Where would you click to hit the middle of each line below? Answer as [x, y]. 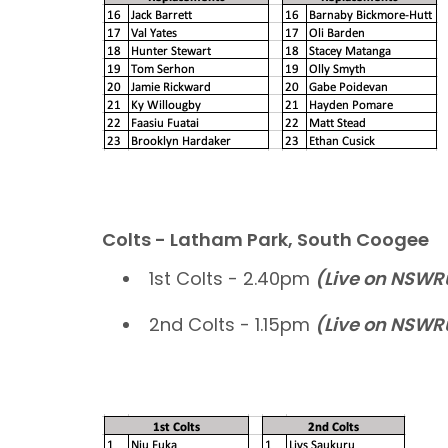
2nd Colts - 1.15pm [232, 324]
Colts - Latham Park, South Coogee [265, 240]
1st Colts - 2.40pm [232, 278]
